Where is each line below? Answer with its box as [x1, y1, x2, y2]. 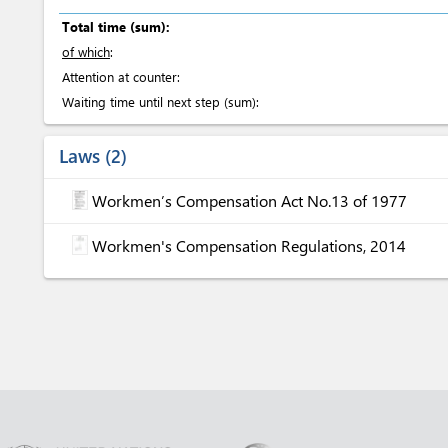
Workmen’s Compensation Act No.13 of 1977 [92, 190, 407, 211]
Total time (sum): [62, 18, 170, 35]
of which [62, 43, 110, 60]
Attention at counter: [62, 68, 180, 85]
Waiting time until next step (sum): [62, 93, 259, 110]
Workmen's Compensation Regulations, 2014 [92, 235, 406, 256]
